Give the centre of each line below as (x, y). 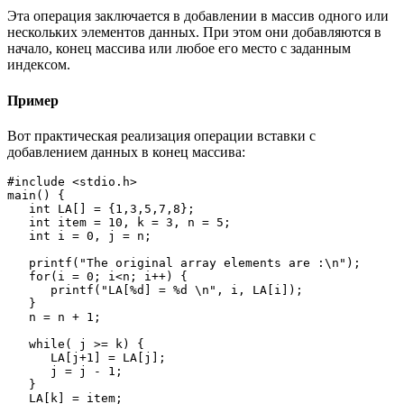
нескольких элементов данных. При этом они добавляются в (194, 32)
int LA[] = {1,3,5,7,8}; (18, 208)
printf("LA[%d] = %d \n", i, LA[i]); (29, 289)
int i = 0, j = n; (18, 235)
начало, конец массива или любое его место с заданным (179, 49)
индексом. (39, 65)
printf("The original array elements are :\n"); (18, 262)
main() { (36, 195)
